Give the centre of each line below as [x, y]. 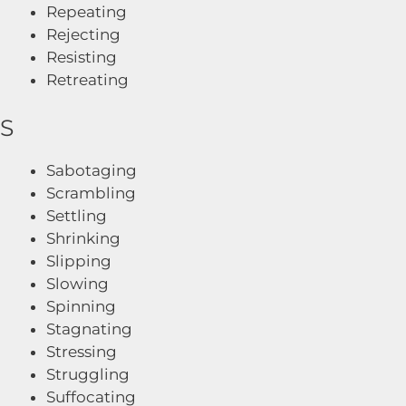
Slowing [77, 284]
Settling [77, 216]
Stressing [82, 352]
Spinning [81, 306]
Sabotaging [92, 170]
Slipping [79, 261]
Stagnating [89, 329]
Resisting [82, 57]
